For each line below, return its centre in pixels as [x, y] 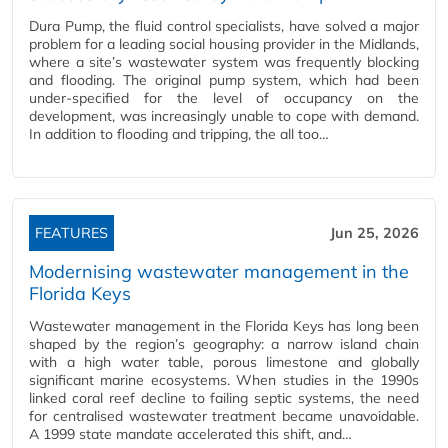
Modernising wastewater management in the [219, 271]
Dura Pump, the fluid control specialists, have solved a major [224, 26]
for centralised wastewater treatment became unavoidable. [224, 416]
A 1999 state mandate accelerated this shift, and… [190, 434]
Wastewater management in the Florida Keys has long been [224, 326]
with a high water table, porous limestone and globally [224, 362]
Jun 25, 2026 [374, 233]
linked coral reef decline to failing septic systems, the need [224, 398]
